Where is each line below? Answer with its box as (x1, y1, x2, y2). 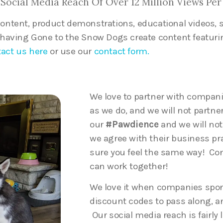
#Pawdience (106, 118, 159, 130)
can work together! (90, 160, 168, 172)
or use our (47, 46, 94, 57)
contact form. (94, 46, 149, 57)
